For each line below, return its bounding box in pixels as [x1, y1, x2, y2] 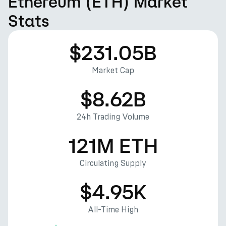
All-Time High [88, 205, 138, 214]
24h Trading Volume [77, 112, 149, 122]
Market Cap [92, 66, 134, 75]
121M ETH [68, 134, 158, 157]
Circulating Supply [80, 158, 146, 168]
